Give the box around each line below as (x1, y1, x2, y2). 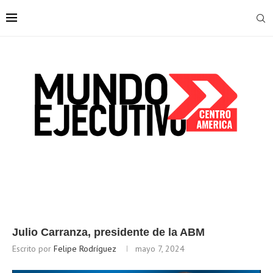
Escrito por (12, 243, 54, 255)
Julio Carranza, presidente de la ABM (12, 226, 205, 239)
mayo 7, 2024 (135, 243, 185, 255)
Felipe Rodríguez (54, 243, 116, 255)
